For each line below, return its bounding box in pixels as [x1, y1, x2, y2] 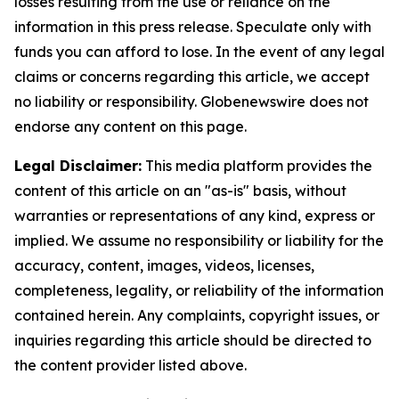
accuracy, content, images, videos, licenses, [14, 256, 314, 275]
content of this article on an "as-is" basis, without [14, 182, 346, 200]
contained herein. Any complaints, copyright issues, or [14, 306, 379, 325]
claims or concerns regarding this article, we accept [14, 68, 370, 86]
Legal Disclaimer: [14, 157, 142, 175]
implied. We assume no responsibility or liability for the [14, 232, 384, 250]
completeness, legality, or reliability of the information [14, 281, 384, 300]
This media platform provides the [142, 157, 372, 175]
